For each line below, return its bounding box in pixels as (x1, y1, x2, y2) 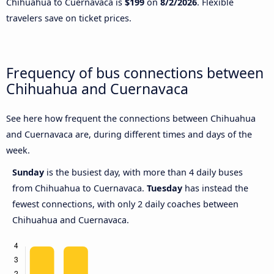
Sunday (12, 166, 46, 179)
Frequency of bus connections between (6, 62, 264, 83)
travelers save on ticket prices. (6, 12, 131, 24)
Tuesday (147, 182, 182, 194)
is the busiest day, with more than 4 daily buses (46, 166, 243, 179)
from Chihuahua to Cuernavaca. (12, 182, 147, 194)
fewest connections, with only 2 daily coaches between (12, 198, 239, 210)
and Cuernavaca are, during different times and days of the (6, 128, 252, 141)
